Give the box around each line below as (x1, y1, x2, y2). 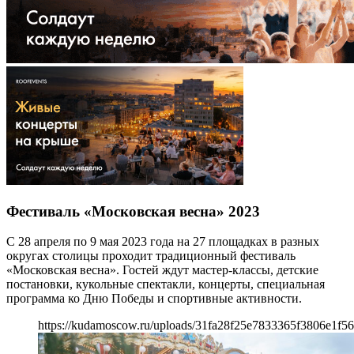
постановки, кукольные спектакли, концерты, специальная (6, 277, 325, 292)
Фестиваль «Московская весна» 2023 (6, 202, 260, 220)
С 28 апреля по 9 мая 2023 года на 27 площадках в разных (6, 235, 319, 249)
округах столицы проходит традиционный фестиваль (6, 249, 296, 263)
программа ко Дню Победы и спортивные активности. (6, 292, 302, 306)
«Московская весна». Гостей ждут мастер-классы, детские (6, 263, 318, 277)
